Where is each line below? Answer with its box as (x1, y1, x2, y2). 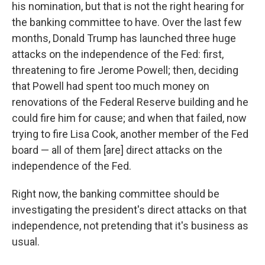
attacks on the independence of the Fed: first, (12, 48, 224, 60)
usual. (12, 235, 40, 248)
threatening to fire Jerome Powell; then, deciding (12, 64, 238, 76)
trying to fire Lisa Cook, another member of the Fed (12, 128, 248, 140)
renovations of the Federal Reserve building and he (12, 96, 248, 108)
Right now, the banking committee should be (12, 188, 219, 200)
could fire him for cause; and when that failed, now (12, 112, 247, 124)
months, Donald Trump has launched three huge (12, 32, 236, 44)
